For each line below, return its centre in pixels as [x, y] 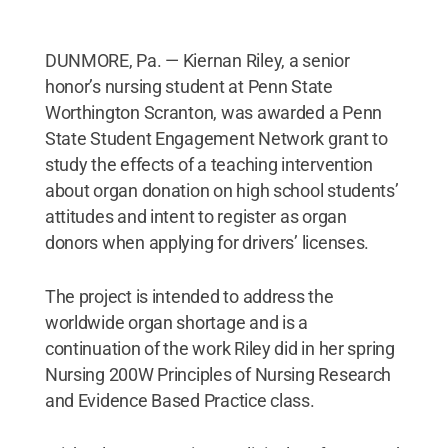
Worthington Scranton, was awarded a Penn [213, 112]
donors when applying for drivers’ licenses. [207, 242]
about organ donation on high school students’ [221, 190]
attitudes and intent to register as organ [195, 216]
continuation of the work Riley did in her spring [219, 348]
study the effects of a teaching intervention [208, 164]
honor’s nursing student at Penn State [188, 86]
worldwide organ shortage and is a [176, 322]
